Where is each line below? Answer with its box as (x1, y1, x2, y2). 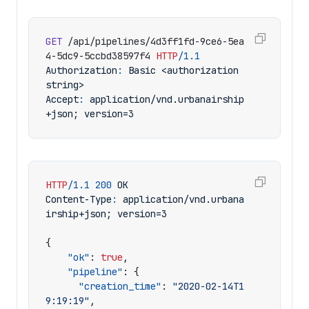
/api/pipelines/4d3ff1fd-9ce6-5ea (68, 35, 244, 48)
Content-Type (46, 193, 112, 206)
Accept (46, 93, 79, 106)
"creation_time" (79, 280, 161, 292)
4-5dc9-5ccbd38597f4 (46, 50, 150, 62)
